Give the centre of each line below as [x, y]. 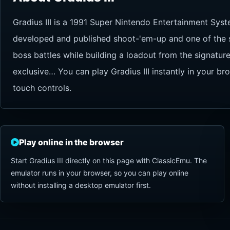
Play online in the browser [71, 142]
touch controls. [42, 88]
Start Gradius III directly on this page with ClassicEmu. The [109, 160]
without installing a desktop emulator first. [81, 185]
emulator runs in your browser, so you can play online [100, 173]
